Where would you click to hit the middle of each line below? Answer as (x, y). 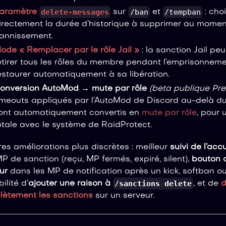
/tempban (182, 12)
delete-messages (75, 12)
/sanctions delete (153, 184)
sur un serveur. (124, 196)
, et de (207, 184)
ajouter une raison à (71, 184)
